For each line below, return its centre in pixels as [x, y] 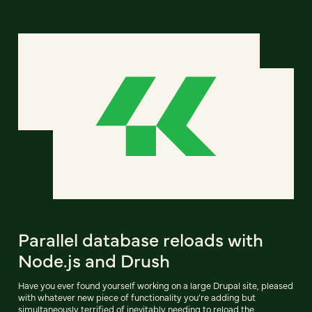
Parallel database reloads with [141, 239]
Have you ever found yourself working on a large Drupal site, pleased [156, 285]
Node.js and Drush [94, 259]
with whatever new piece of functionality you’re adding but [137, 297]
